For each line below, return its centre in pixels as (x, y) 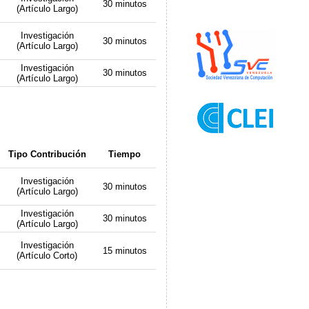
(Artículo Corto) (47, 255)
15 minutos (124, 250)
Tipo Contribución (47, 154)
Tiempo (125, 154)
